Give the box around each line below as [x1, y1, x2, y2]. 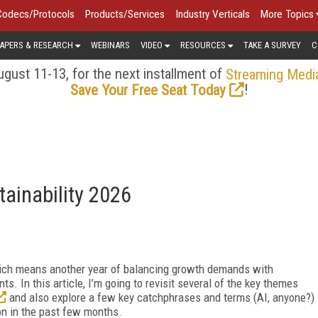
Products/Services [85, 8, 165, 21]
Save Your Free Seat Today [70, 81, 226, 99]
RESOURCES [180, 39, 226, 50]
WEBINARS [91, 39, 130, 50]
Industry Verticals [175, 8, 250, 21]
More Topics [261, 8, 314, 21]
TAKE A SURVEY [243, 39, 301, 50]
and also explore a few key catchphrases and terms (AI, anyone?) [6, 290, 314, 305]
